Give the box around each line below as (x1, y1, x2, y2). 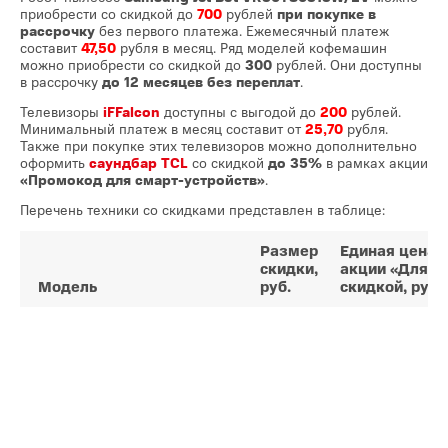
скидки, (260, 257, 318, 279)
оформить (20, 152, 89, 173)
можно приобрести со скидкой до (20, 54, 245, 75)
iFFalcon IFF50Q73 (112, 351, 231, 372)
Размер (260, 239, 318, 261)
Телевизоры (20, 101, 103, 122)
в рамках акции (326, 152, 428, 173)
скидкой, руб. (340, 275, 442, 297)
